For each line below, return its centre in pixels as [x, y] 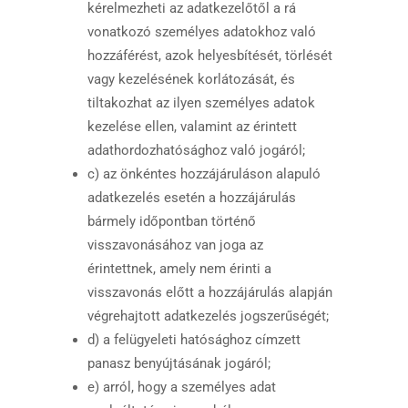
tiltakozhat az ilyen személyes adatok [201, 103]
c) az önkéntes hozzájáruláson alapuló [204, 174]
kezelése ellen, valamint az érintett [192, 127]
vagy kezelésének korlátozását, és [191, 79]
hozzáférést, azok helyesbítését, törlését [209, 56]
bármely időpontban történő [171, 221]
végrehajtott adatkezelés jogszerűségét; [208, 316]
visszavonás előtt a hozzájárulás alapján [209, 292]
